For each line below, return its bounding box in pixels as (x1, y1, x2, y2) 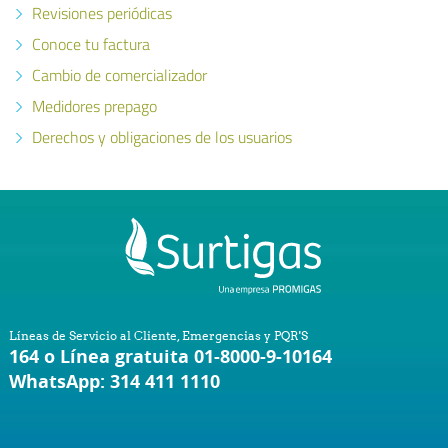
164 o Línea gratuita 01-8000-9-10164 (8, 343, 332, 369)
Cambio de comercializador (31, 63, 207, 87)
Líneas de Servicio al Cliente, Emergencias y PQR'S (8, 327, 308, 343)
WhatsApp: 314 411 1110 (8, 368, 220, 394)
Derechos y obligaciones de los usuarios (31, 125, 292, 149)
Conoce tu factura (31, 32, 150, 56)
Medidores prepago (31, 94, 157, 118)
